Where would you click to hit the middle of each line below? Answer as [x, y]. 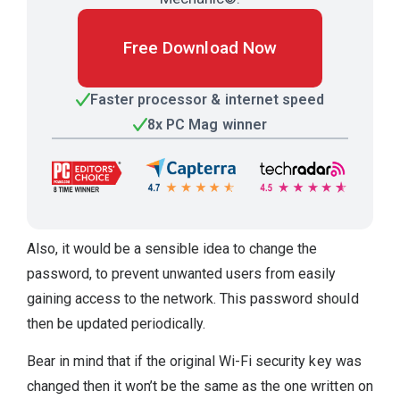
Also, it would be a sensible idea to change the [172, 248]
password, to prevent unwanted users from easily [182, 273]
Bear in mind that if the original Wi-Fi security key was [194, 361]
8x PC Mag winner [207, 124]
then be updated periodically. [117, 323]
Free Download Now [200, 47]
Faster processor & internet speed [207, 99]
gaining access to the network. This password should [193, 298]
